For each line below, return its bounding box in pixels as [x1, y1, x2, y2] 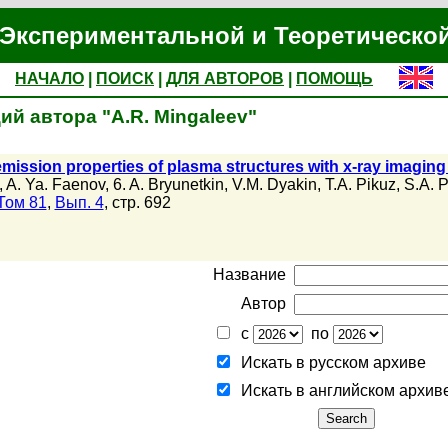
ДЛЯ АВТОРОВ [166, 70, 284, 87]
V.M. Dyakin [231, 176, 317, 193]
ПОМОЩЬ [296, 70, 373, 87]
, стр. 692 [103, 194, 171, 211]
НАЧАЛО [15, 70, 84, 87]
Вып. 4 [54, 194, 104, 211]
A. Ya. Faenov [5, 176, 105, 193]
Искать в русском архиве [233, 354, 426, 371]
